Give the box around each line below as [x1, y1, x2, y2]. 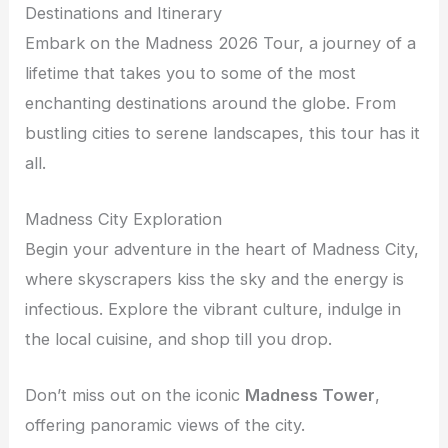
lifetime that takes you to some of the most [25, 62, 357, 83]
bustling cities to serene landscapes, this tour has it [25, 122, 421, 143]
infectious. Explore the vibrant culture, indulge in [25, 299, 402, 320]
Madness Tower [245, 385, 376, 406]
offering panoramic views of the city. [25, 415, 306, 436]
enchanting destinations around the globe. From [25, 92, 397, 113]
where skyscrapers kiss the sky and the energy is [25, 269, 405, 290]
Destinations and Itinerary [25, 2, 223, 23]
